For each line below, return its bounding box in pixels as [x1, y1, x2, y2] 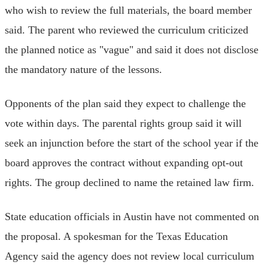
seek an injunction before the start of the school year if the [5, 136, 258, 149]
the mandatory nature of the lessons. [5, 63, 162, 75]
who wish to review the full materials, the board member [5, 4, 252, 16]
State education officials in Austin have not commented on [5, 210, 259, 223]
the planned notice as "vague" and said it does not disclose [5, 43, 258, 56]
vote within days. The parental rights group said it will [5, 117, 242, 129]
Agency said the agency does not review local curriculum [5, 249, 254, 262]
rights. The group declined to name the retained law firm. [5, 176, 254, 188]
